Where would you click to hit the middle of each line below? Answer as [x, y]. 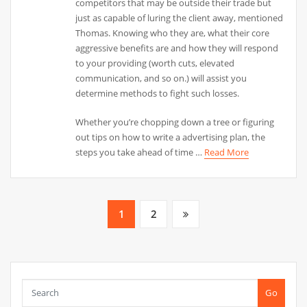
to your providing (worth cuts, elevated [155, 63]
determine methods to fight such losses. [158, 93]
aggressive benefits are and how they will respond [177, 48]
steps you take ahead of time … [140, 152]
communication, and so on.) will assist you [161, 78]
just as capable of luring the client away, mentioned [180, 17]
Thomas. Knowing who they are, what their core [173, 33]
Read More [227, 152]
